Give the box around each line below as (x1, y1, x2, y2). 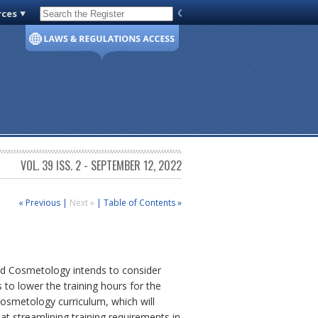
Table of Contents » (104, 196, 182, 209)
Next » (70, 196, 97, 209)
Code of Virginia (45, 10, 114, 23)
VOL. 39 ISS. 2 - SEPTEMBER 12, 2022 (21, 157, 182, 175)
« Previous (18, 196, 60, 209)
